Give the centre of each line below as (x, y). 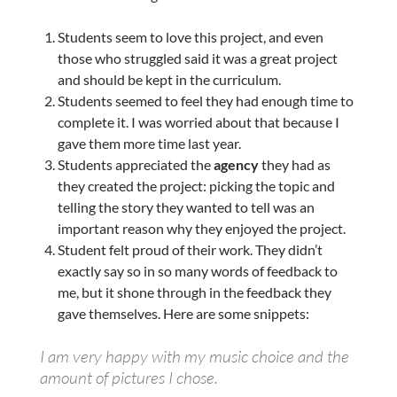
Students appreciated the (135, 164)
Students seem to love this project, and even (190, 36)
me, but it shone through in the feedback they (194, 292)
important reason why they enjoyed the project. (201, 228)
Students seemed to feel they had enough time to (205, 100)
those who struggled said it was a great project (197, 58)
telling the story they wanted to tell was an (186, 206)
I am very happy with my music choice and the (194, 356)
